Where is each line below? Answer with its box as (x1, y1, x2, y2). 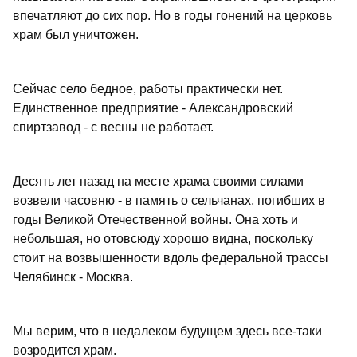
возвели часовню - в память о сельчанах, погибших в (13, 194, 325, 208)
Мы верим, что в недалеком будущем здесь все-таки (13, 324, 322, 339)
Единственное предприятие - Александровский (13, 101, 293, 116)
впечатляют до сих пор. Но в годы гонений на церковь (13, 9, 332, 23)
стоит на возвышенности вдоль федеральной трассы (13, 251, 328, 265)
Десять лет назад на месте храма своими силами (13, 175, 304, 189)
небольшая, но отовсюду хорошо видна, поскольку (13, 232, 313, 246)
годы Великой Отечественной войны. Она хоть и (13, 213, 298, 227)
